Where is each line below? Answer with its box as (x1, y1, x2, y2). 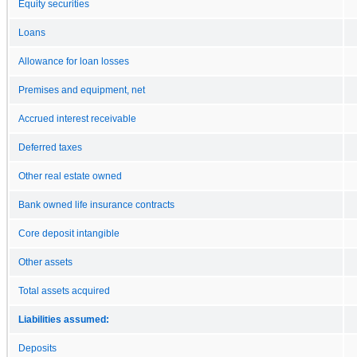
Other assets (18, 257, 73, 267)
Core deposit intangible (18, 228, 120, 238)
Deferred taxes (18, 142, 82, 152)
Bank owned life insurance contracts (18, 199, 175, 210)
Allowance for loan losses (18, 56, 129, 66)
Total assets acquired (18, 285, 110, 296)
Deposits (18, 343, 57, 353)
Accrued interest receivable (18, 113, 136, 124)
